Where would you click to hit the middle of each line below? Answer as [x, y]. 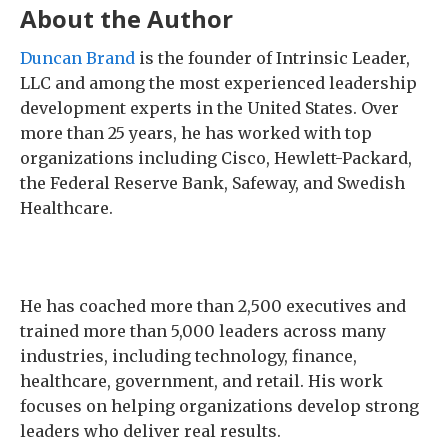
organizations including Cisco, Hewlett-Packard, [216, 157]
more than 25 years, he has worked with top [196, 132]
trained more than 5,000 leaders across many [203, 330]
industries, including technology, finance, [188, 355]
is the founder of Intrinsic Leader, [272, 57]
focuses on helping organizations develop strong [219, 405]
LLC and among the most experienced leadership [218, 82]
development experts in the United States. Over [209, 107]
